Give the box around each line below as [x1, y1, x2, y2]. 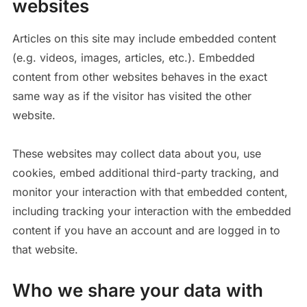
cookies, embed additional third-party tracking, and [12, 166, 279, 180]
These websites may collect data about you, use [12, 147, 261, 160]
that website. [12, 243, 78, 256]
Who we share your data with [12, 280, 263, 301]
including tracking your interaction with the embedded [12, 204, 291, 218]
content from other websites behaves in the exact [12, 70, 267, 84]
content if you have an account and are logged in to [12, 223, 280, 237]
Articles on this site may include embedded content [12, 32, 276, 45]
